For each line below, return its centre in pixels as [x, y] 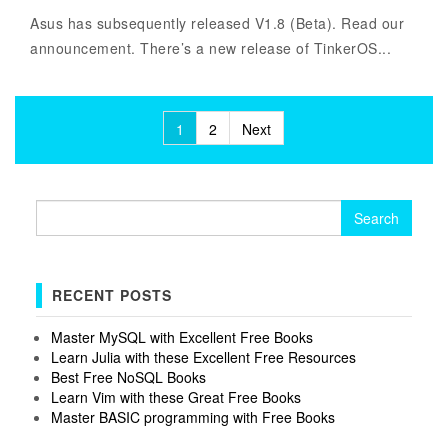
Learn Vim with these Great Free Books [175, 396]
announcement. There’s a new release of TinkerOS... [210, 48]
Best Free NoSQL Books [128, 376]
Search [58, 209]
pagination [99, 160]
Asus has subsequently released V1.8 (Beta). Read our [217, 23]
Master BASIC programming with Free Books [192, 416]
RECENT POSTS [111, 294]
